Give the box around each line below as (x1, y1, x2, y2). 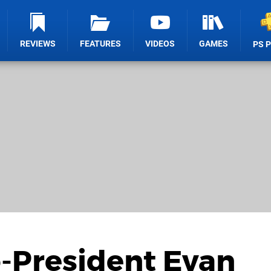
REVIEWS (19, 39, 56, 49)
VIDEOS (145, 39, 175, 49)
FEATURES (80, 39, 122, 49)
